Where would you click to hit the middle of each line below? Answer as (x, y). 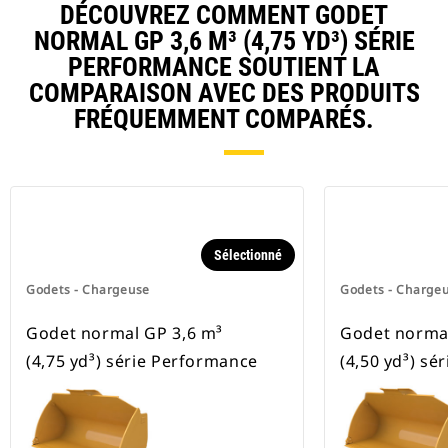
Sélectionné (248, 255)
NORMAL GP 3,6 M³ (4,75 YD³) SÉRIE (224, 41)
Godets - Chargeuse (88, 290)
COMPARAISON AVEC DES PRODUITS (224, 93)
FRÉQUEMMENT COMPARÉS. (224, 119)
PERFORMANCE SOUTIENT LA (224, 67)
